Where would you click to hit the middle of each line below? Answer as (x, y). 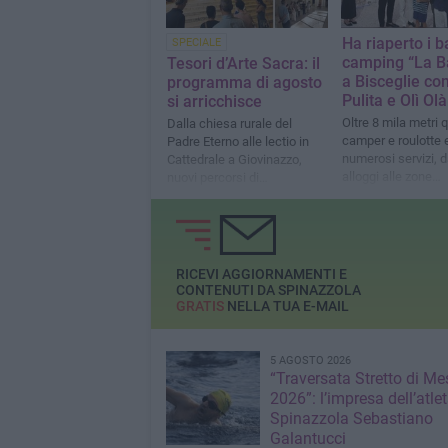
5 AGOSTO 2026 (310, 361)
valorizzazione (206, 195)
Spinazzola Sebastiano (351, 419)
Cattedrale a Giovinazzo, (234, 159)
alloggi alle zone (386, 176)
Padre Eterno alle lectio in (237, 141)
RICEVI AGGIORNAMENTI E (261, 273)
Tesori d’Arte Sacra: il (243, 63)
